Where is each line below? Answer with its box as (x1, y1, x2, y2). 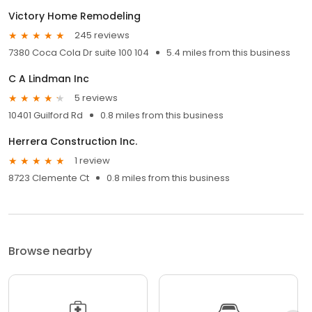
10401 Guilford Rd (8, 108, 83, 122)
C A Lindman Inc (8, 71, 89, 86)
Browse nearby (8, 242, 92, 259)
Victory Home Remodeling (8, 8, 141, 23)
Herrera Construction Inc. (8, 134, 137, 148)
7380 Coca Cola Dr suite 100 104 (8, 45, 149, 59)
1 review (75, 154, 110, 168)
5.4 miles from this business (166, 45, 290, 59)
